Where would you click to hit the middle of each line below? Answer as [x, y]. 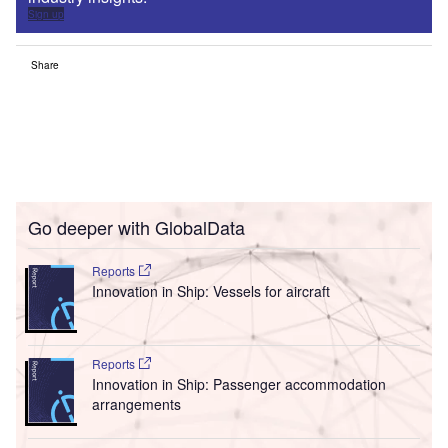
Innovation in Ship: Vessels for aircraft [210, 291]
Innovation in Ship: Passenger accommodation [238, 384]
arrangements [136, 404]
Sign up [46, 14]
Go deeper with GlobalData [136, 227]
